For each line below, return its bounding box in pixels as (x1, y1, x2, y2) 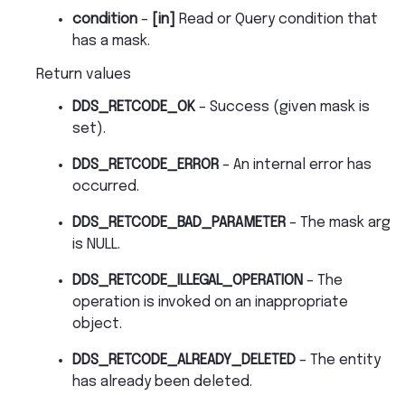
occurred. (72, 178, 139, 194)
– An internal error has (219, 156, 372, 173)
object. (72, 316, 122, 332)
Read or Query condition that (175, 11, 378, 27)
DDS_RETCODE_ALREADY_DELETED (72, 352, 296, 368)
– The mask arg (286, 214, 391, 231)
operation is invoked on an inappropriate (72, 294, 348, 310)
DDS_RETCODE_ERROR (72, 156, 219, 173)
